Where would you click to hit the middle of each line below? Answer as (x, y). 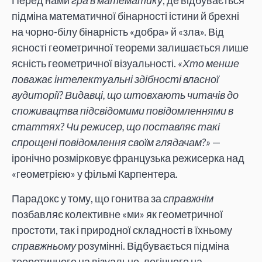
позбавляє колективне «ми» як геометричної (117, 214)
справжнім (188, 198)
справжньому (44, 245)
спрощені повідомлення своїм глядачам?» (112, 142)
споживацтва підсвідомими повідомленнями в (123, 111)
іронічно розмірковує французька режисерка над (128, 158)
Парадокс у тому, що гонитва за (87, 198)
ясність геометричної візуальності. (95, 63)
